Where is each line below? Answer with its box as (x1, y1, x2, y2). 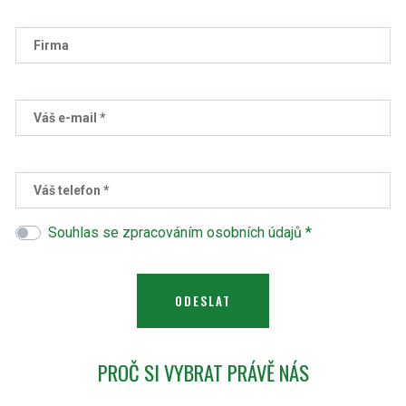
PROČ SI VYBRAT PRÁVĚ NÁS (97, 356, 309, 388)
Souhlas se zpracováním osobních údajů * (48, 224, 312, 242)
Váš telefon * (34, 183, 110, 198)
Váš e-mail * (34, 111, 106, 126)
